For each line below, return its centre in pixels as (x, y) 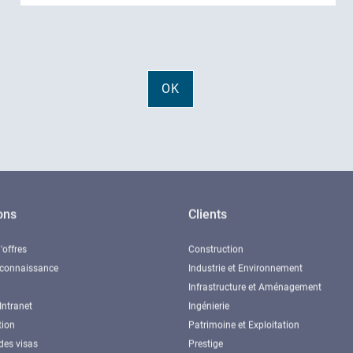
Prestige (206, 341)
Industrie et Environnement (245, 266)
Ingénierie (209, 303)
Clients (208, 212)
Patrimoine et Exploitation (244, 322)
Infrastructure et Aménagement (255, 284)
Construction (216, 247)
